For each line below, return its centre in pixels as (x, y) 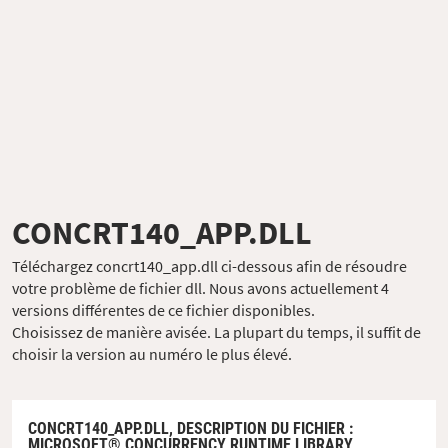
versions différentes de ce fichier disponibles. (163, 309)
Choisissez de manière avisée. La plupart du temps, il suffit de (216, 331)
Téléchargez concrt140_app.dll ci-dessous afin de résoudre (209, 265)
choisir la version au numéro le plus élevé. (152, 353)
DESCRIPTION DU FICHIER (261, 428)
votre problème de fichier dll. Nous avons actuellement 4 (200, 287)
